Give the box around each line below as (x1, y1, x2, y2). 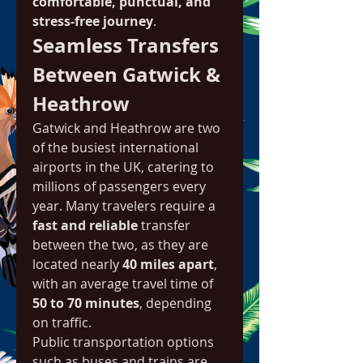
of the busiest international (32, 139, 199, 156)
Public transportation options (32, 333, 214, 351)
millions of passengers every (32, 177, 206, 195)
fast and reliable (32, 216, 138, 234)
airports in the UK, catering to (32, 158, 214, 176)
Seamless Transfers (32, 32, 219, 59)
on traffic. (32, 314, 92, 331)
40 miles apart (122, 255, 214, 273)
